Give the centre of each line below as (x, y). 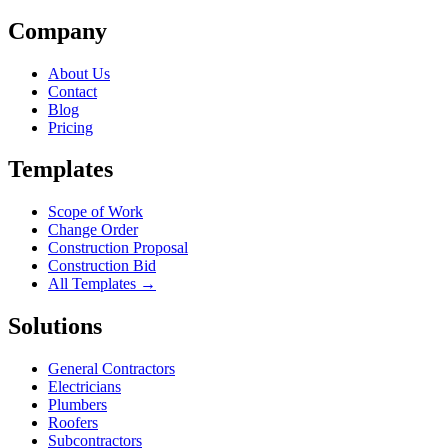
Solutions (55, 326)
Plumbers (77, 405)
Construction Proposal (118, 248)
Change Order (93, 230)
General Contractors (111, 369)
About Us (79, 73)
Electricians (84, 387)
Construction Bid (102, 266)
